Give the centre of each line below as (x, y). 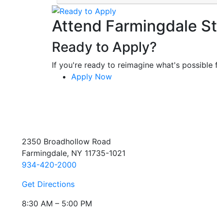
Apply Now (92, 76)
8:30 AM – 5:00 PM (57, 204)
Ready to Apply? (104, 47)
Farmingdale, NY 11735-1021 (74, 153)
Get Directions (48, 184)
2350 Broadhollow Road (66, 142)
